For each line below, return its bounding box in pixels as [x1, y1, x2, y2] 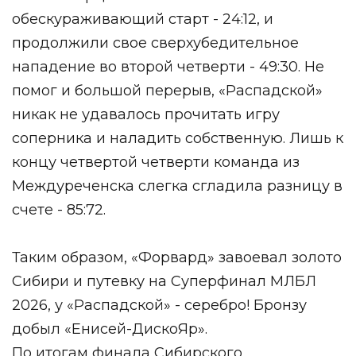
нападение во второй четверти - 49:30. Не [12, 58, 324, 75]
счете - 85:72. [12, 201, 106, 219]
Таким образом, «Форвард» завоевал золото [12, 249, 342, 266]
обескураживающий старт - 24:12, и [12, 10, 273, 28]
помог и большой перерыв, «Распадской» [12, 82, 323, 99]
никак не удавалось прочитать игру [12, 106, 280, 123]
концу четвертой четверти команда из [12, 153, 300, 171]
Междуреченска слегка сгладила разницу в [12, 177, 342, 195]
